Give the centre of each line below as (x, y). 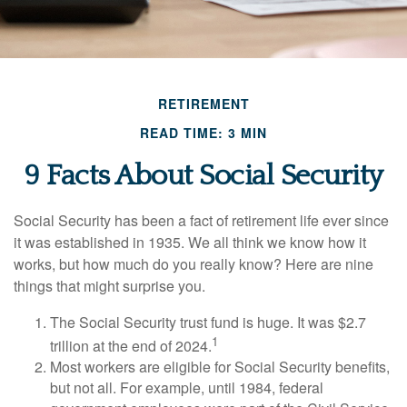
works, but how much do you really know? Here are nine (194, 264)
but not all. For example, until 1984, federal (187, 388)
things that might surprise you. (109, 286)
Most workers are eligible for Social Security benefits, (220, 367)
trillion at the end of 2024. (131, 346)
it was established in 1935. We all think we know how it (190, 242)
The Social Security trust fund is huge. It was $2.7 (208, 322)
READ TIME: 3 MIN (203, 133)
